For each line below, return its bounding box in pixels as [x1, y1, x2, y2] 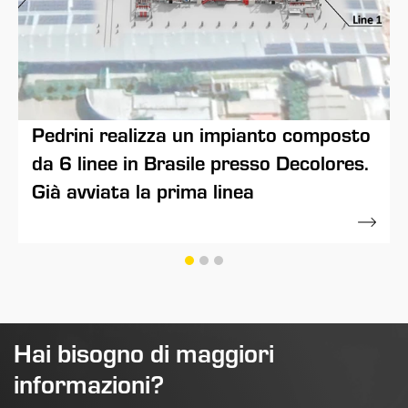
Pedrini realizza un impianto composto [32, 119, 372, 148]
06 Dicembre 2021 [32, 212, 154, 231]
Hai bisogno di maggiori [14, 335, 274, 370]
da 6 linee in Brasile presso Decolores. [32, 148, 370, 176]
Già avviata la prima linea [32, 176, 255, 204]
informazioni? [14, 366, 164, 401]
